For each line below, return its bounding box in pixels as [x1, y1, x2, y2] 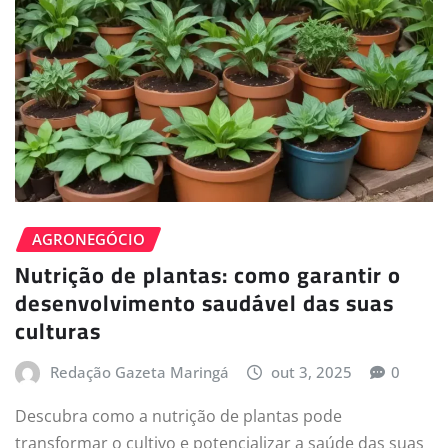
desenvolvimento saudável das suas [15, 282, 394, 325]
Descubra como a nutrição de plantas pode [15, 405, 342, 428]
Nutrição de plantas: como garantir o [15, 254, 401, 297]
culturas [15, 310, 101, 353]
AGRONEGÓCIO [32, 228, 145, 249]
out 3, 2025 [271, 362, 353, 383]
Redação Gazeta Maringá [49, 362, 229, 383]
